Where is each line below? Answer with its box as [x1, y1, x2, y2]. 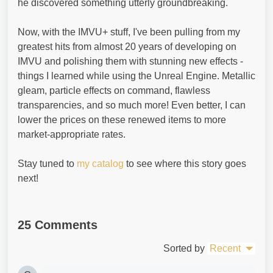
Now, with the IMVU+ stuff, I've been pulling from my [18, 26, 240, 37]
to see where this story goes [124, 158, 246, 169]
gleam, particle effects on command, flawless [18, 85, 210, 96]
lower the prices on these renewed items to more [18, 114, 226, 125]
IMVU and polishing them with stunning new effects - [18, 55, 243, 66]
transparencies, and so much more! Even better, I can [18, 99, 246, 110]
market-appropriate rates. [18, 129, 128, 140]
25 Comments [18, 218, 97, 232]
